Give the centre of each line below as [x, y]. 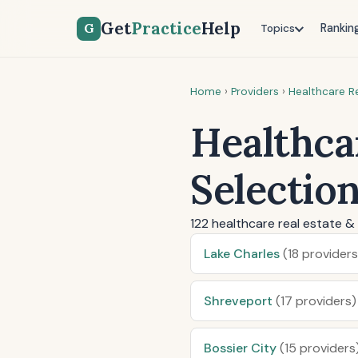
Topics [277, 28]
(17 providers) [316, 301]
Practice [166, 28]
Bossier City [242, 348]
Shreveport [240, 301]
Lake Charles [243, 254]
